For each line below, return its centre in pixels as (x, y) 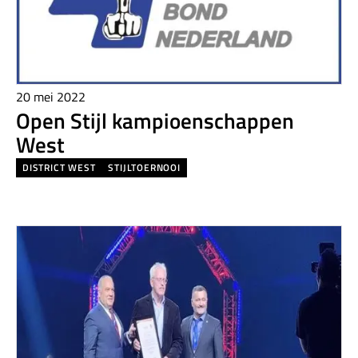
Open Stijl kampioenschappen (155, 120)
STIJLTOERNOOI (144, 168)
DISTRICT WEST (59, 168)
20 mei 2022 (51, 96)
